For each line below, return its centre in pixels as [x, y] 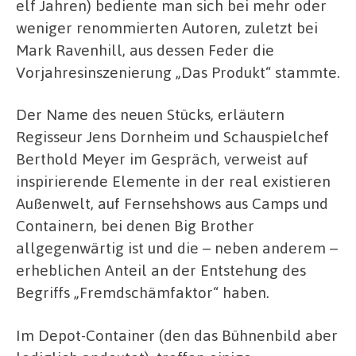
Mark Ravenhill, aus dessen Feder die [145, 49]
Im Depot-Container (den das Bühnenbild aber [177, 335]
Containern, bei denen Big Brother [135, 226]
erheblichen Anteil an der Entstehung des [161, 270]
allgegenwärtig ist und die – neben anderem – [177, 248]
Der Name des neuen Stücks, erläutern [150, 114]
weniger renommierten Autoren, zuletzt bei [167, 27]
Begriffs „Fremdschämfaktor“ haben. [143, 292]
